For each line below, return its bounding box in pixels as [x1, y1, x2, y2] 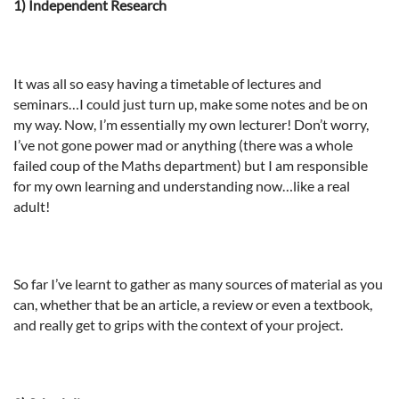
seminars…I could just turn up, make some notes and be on [13, 94, 368, 112]
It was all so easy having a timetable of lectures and [13, 74, 322, 92]
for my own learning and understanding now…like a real [13, 176, 350, 194]
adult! [13, 197, 50, 215]
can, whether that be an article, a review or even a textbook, [13, 296, 372, 313]
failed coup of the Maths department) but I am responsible [13, 156, 368, 174]
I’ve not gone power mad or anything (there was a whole [13, 135, 353, 153]
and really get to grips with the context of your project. [13, 316, 343, 334]
